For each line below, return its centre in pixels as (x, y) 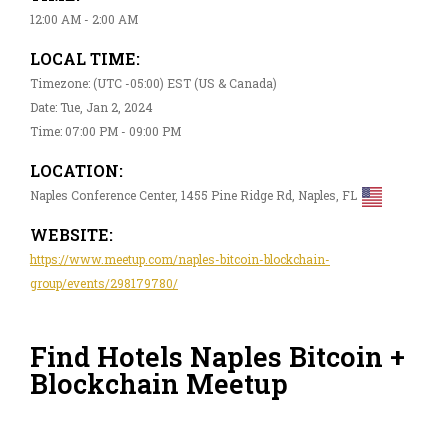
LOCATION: (76, 170)
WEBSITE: (71, 234)
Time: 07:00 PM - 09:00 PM (105, 130)
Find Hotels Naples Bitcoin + (217, 357)
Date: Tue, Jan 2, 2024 (91, 106)
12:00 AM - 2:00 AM (84, 18)
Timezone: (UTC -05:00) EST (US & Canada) (153, 82)
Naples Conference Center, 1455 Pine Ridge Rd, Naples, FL (193, 194)
